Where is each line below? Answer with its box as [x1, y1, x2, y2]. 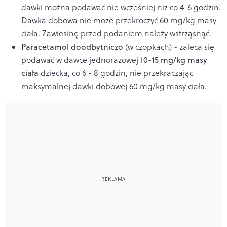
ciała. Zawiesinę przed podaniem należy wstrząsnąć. [21, 27, 211, 39]
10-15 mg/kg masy [140, 54, 207, 65]
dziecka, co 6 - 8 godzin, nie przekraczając [41, 67, 193, 79]
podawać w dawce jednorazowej [21, 54, 140, 65]
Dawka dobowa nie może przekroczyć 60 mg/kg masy [21, 14, 216, 26]
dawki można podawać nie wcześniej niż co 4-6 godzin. [21, 1, 221, 13]
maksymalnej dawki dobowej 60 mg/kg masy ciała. [21, 80, 207, 92]
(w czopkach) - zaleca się [125, 41, 214, 52]
